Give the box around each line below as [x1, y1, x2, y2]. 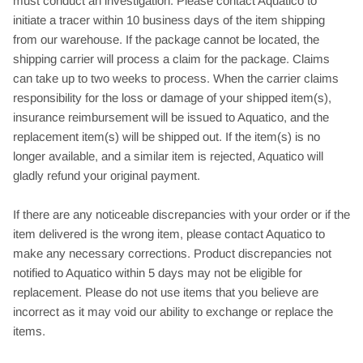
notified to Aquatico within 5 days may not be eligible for [13, 265, 302, 280]
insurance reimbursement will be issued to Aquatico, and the [13, 109, 329, 124]
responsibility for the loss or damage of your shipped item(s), [13, 90, 331, 105]
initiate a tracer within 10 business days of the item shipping [13, 12, 325, 27]
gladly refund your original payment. [13, 168, 200, 182]
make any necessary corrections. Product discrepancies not [13, 246, 331, 260]
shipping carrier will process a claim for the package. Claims [13, 51, 330, 66]
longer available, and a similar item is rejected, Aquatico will [13, 148, 323, 163]
